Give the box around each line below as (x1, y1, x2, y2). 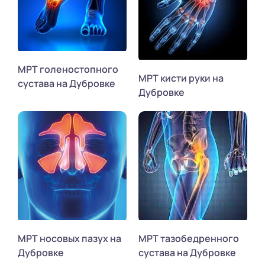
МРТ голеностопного (18, 62, 118, 76)
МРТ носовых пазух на (18, 232, 121, 245)
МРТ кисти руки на (138, 72, 224, 85)
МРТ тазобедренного (138, 232, 239, 245)
